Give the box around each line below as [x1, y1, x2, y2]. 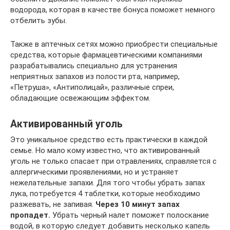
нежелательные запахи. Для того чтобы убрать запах [10, 178, 205, 187]
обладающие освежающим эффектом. [10, 93, 150, 103]
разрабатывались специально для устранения [10, 61, 177, 70]
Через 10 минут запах [95, 199, 180, 209]
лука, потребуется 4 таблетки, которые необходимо [10, 188, 200, 198]
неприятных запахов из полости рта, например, [10, 71, 180, 81]
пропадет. [10, 210, 50, 220]
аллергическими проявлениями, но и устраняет [10, 167, 179, 177]
